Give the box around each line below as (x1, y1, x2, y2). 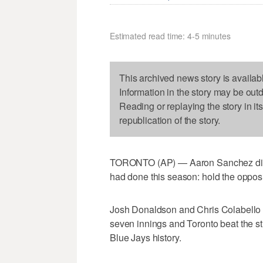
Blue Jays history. (110, 231, 181, 245)
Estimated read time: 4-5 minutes (110, 30, 231, 42)
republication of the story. (119, 113, 221, 127)
